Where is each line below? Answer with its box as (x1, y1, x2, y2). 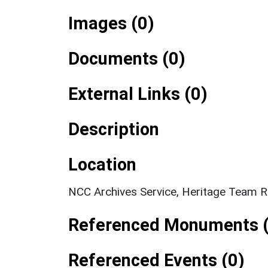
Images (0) (68, 13, 154, 33)
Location (68, 154, 136, 175)
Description (68, 118, 159, 139)
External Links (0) (68, 83, 208, 104)
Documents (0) (68, 48, 185, 69)
